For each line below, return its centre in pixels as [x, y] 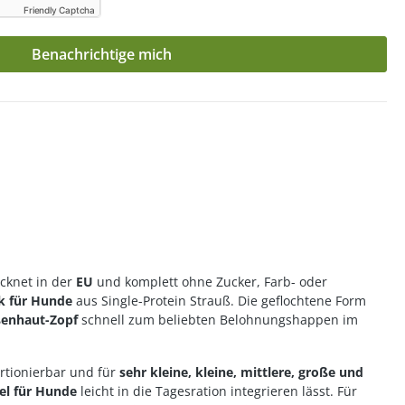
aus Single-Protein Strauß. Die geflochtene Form [219, 301]
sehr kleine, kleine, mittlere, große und [241, 372]
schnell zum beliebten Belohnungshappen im [218, 320]
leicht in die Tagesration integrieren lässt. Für [217, 391]
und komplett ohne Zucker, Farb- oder [210, 282]
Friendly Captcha [59, 10]
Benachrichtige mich [101, 54]
